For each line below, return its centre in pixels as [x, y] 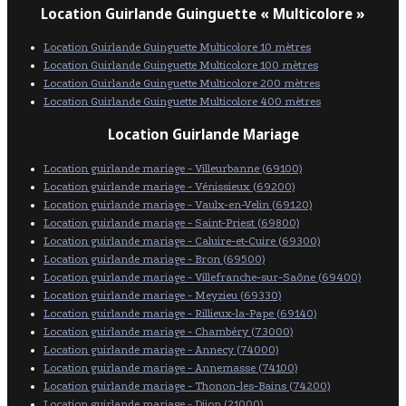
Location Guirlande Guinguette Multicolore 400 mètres [182, 102]
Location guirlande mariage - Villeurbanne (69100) [173, 168]
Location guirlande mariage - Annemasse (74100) [170, 367]
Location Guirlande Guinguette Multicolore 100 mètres [181, 66]
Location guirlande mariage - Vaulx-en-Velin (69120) [178, 204]
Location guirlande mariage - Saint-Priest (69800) [171, 222]
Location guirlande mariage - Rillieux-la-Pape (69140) [180, 313]
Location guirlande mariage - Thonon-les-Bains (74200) [187, 386]
